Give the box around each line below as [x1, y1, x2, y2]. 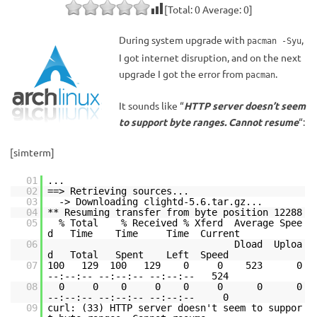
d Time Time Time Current [47, 228, 240, 239]
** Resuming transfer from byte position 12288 [47, 207, 302, 218]
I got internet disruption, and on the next [119, 51, 301, 64]
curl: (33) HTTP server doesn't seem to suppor [47, 302, 302, 313]
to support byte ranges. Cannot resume [119, 115, 299, 128]
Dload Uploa [234, 238, 302, 250]
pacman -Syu [247, 36, 301, 46]
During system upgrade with [119, 33, 247, 46]
